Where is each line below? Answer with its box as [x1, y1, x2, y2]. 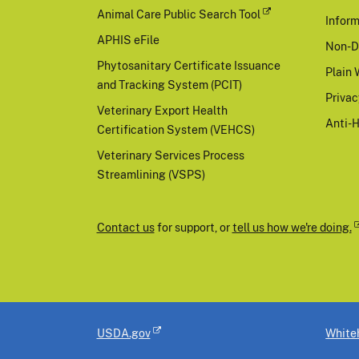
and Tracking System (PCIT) [96, 77, 242, 91]
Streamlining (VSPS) [96, 167, 205, 181]
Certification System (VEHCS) [96, 122, 255, 136]
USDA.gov [96, 325, 151, 340]
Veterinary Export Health [96, 103, 228, 117]
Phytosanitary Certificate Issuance [96, 58, 280, 72]
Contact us [96, 220, 155, 234]
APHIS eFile [96, 32, 159, 46]
